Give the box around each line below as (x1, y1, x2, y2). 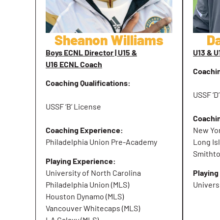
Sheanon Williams (55, 31, 164, 48)
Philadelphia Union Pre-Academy (46, 137, 157, 147)
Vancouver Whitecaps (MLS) (46, 203, 140, 213)
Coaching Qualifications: (46, 78, 131, 88)
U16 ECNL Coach (46, 59, 102, 69)
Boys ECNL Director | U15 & (46, 48, 137, 57)
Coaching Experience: (46, 125, 123, 135)
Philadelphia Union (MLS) (46, 179, 129, 189)
